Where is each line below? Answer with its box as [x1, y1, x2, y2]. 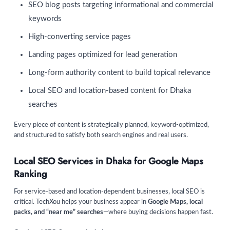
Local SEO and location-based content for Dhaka [28, 86, 191, 94]
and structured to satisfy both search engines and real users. [14, 132, 188, 139]
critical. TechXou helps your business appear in [14, 199, 148, 206]
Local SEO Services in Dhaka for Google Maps [14, 155, 203, 168]
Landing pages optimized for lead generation [28, 50, 177, 59]
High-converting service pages [28, 32, 131, 41]
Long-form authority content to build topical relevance [28, 68, 210, 76]
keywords [28, 14, 62, 23]
